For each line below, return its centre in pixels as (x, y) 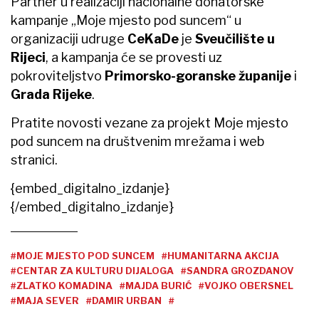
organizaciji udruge (69, 38)
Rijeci (28, 57)
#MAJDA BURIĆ (156, 285)
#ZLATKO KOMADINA (62, 285)
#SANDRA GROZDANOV (237, 270)
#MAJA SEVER (45, 300)
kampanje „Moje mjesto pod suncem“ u (126, 20)
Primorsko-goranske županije (199, 75)
